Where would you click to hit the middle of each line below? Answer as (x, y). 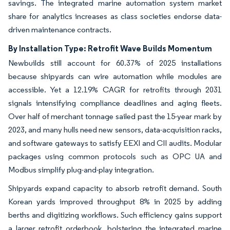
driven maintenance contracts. (60, 29)
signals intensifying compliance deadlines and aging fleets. (115, 103)
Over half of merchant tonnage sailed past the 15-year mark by (115, 116)
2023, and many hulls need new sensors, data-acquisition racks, (115, 129)
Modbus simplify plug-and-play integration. (81, 169)
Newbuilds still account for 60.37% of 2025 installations (115, 63)
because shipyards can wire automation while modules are (115, 76)
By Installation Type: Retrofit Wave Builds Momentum (110, 48)
